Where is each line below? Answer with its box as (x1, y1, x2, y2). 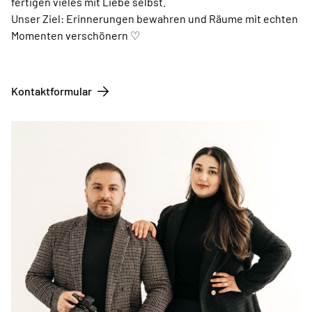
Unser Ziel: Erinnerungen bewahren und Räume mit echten (11, 12, 298, 26)
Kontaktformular (11, 84, 92, 98)
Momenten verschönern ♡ (11, 29, 140, 42)
